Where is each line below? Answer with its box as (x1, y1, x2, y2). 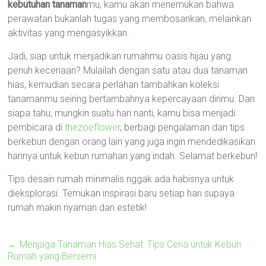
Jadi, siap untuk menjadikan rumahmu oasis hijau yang (8, 50, 232, 62)
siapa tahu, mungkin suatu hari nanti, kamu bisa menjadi (8, 107, 236, 119)
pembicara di (8, 122, 65, 133)
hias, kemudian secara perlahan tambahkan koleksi (8, 79, 220, 90)
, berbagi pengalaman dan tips (120, 122, 245, 133)
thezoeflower (65, 122, 121, 133)
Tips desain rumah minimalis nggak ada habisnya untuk (8, 173, 235, 185)
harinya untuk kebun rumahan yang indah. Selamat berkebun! (8, 150, 258, 161)
